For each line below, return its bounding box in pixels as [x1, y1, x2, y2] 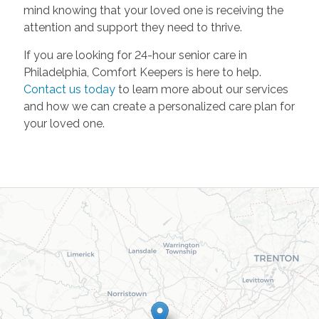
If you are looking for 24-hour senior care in [23, 48, 247, 62]
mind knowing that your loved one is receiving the [23, 3, 283, 17]
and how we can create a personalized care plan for [23, 99, 295, 113]
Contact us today [23, 82, 115, 96]
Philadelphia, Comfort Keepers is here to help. [23, 65, 261, 79]
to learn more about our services [115, 82, 288, 96]
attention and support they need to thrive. [23, 20, 242, 34]
